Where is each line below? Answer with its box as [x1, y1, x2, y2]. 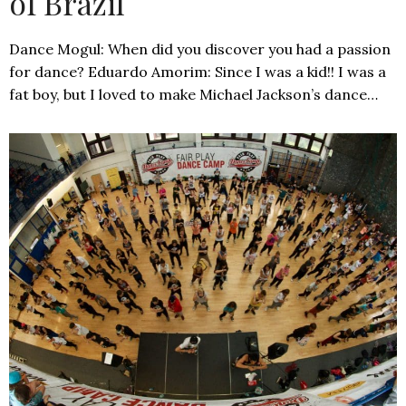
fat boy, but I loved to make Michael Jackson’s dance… [9, 84, 378, 103]
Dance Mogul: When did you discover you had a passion [9, 39, 391, 58]
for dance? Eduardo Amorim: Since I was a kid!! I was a [9, 62, 386, 81]
